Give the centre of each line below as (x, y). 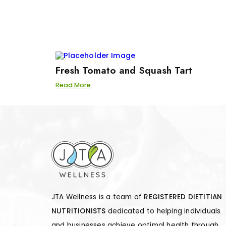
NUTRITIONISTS (79, 211)
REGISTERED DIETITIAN (183, 197)
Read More (73, 85)
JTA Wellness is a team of (98, 197)
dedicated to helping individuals (163, 211)
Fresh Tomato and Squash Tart (124, 70)
